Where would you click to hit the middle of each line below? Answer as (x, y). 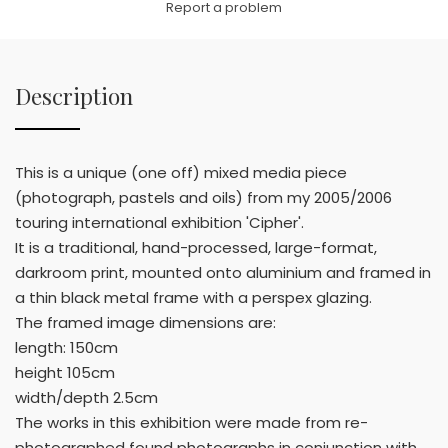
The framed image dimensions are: (145, 322)
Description (74, 95)
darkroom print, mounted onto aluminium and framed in (223, 272)
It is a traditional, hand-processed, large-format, (196, 247)
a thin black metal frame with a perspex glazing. (193, 297)
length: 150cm (66, 347)
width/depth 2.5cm (86, 397)
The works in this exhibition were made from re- (191, 422)
